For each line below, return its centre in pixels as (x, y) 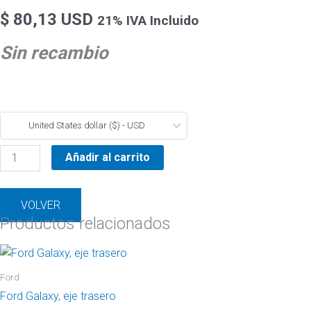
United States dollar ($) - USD (87, 126)
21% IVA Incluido (148, 21)
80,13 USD (51, 20)
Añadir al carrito (108, 158)
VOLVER (41, 205)
